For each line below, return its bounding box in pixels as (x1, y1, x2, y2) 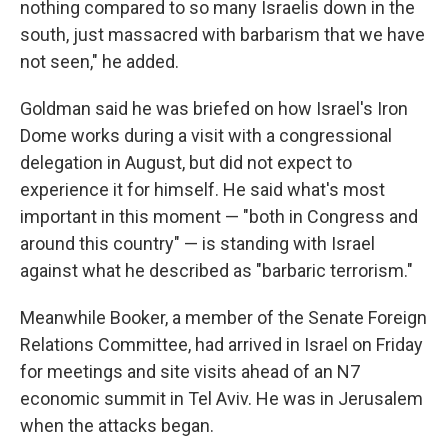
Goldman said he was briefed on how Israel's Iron (20, 98, 408, 119)
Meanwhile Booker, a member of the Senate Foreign (20, 307, 427, 328)
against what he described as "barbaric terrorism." (20, 260, 413, 281)
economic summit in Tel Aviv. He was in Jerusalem (20, 388, 423, 409)
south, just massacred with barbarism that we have (20, 24, 425, 45)
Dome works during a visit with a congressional (20, 125, 392, 146)
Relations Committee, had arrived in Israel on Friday (20, 334, 423, 355)
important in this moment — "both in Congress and (20, 206, 418, 227)
